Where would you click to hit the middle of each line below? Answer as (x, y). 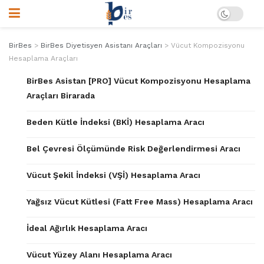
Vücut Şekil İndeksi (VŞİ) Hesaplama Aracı (113, 175)
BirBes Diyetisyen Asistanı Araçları (101, 45)
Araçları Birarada (61, 95)
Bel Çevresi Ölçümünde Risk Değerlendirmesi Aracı (133, 148)
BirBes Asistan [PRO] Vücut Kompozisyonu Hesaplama (138, 81)
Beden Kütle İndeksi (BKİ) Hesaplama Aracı (115, 122)
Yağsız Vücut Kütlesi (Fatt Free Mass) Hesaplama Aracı (140, 202)
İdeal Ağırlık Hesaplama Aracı (87, 228)
